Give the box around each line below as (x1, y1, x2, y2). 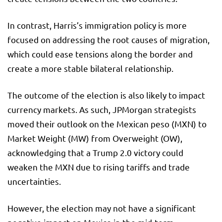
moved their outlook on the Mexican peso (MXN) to (7, 118, 207, 129)
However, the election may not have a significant (7, 203, 196, 214)
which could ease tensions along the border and (7, 49, 193, 59)
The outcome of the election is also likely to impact (7, 90, 205, 101)
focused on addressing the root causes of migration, (7, 34, 210, 45)
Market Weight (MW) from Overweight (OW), (7, 133, 182, 144)
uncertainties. (7, 176, 61, 187)
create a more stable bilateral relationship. (7, 63, 173, 74)
